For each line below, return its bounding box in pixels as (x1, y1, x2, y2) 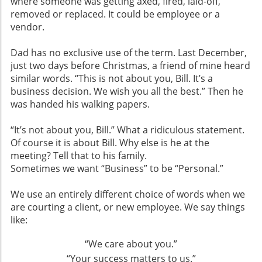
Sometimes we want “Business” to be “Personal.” (11, 161, 223, 175)
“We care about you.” (85, 237, 177, 250)
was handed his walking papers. (11, 97, 150, 111)
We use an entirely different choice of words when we (11, 187, 245, 201)
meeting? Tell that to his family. (11, 149, 147, 162)
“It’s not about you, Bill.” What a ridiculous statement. (11, 123, 244, 136)
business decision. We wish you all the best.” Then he (11, 84, 243, 98)
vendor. (11, 20, 44, 33)
